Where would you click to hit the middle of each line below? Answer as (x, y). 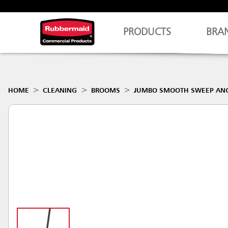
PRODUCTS (147, 33)
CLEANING (60, 91)
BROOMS (105, 91)
